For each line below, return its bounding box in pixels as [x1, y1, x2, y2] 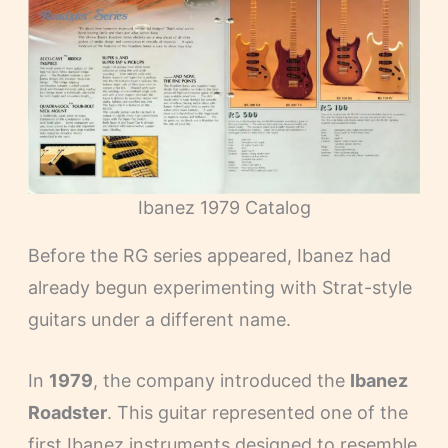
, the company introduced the [92, 369, 350, 391]
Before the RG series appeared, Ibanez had [27, 244, 391, 266]
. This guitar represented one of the [106, 401, 408, 423]
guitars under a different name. [27, 308, 291, 330]
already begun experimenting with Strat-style [27, 276, 412, 298]
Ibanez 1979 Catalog [137, 196, 311, 218]
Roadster [27, 401, 107, 423]
